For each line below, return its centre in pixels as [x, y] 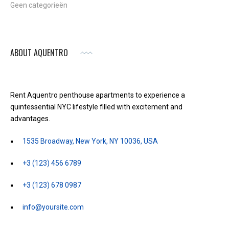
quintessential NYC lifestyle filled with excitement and [96, 107]
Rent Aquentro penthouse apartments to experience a [98, 95]
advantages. [30, 119]
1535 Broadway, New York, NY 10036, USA [90, 141]
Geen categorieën [39, 5]
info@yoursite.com [53, 207]
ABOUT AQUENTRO [39, 53]
